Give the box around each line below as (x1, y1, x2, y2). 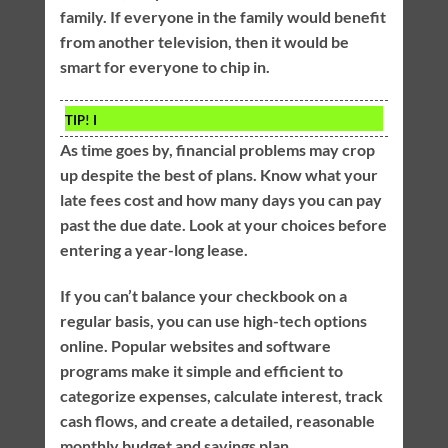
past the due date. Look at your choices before (59, 215, 387, 235)
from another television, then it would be (59, 32, 349, 52)
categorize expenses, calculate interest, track (59, 386, 383, 406)
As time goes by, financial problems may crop (59, 140, 375, 160)
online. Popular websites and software (59, 336, 331, 356)
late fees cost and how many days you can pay (59, 190, 382, 210)
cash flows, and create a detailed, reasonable (59, 411, 375, 431)
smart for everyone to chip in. (59, 57, 270, 77)
